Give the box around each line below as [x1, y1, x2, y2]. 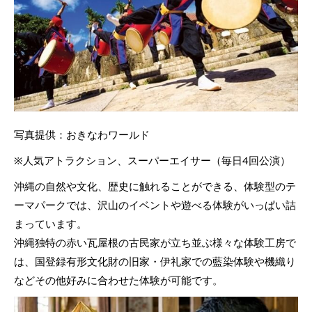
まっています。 [14, 216, 87, 231]
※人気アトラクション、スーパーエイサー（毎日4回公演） [14, 153, 290, 167]
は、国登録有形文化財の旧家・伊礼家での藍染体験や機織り [14, 253, 296, 268]
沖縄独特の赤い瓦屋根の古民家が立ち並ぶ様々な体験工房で [14, 235, 296, 249]
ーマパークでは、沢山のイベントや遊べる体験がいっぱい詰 [14, 197, 296, 212]
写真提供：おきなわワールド [14, 127, 150, 141]
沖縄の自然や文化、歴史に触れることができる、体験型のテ [14, 178, 296, 193]
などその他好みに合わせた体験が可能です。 [14, 272, 223, 287]
